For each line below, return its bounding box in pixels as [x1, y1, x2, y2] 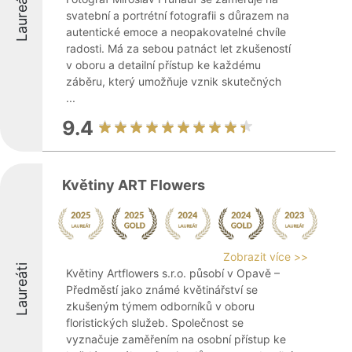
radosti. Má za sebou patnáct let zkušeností [66, 42, 291, 55]
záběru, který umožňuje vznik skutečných [66, 75, 281, 88]
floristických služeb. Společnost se [66, 316, 244, 329]
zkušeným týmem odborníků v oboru [66, 299, 255, 313]
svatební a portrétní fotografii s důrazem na [66, 9, 289, 22]
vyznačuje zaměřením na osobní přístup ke [66, 332, 286, 346]
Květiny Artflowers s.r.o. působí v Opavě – [66, 266, 280, 280]
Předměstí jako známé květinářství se [66, 283, 258, 296]
